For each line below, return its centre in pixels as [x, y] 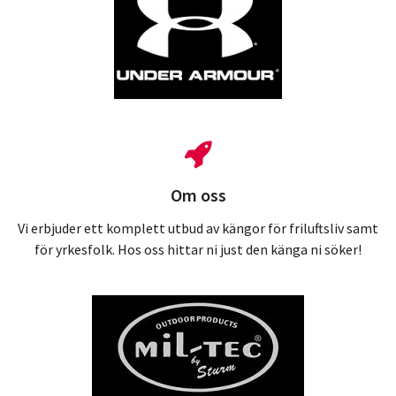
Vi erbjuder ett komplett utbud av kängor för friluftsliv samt [198, 228]
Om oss [198, 195]
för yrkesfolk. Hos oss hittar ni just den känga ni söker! [198, 249]
